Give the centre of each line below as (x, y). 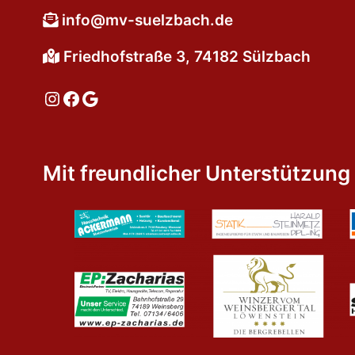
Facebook (105, 97)
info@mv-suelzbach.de (147, 20)
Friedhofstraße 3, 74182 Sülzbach (185, 57)
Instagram (88, 97)
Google (112, 97)
